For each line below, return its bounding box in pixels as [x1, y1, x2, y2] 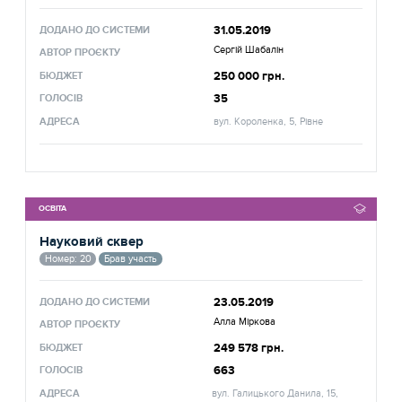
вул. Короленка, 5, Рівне [214, 115, 324, 127]
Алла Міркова [214, 316, 276, 328]
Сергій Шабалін [214, 44, 284, 57]
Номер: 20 [44, 252, 92, 265]
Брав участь [104, 252, 157, 265]
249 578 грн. [214, 340, 284, 355]
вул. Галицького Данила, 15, [211, 387, 338, 399]
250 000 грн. [214, 68, 285, 83]
